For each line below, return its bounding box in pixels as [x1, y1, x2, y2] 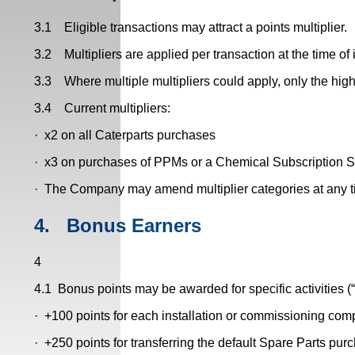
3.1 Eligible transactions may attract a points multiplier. [33, 20, 347, 34]
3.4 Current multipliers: [33, 101, 170, 115]
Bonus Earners [66, 214, 201, 236]
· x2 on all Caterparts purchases [33, 128, 216, 142]
